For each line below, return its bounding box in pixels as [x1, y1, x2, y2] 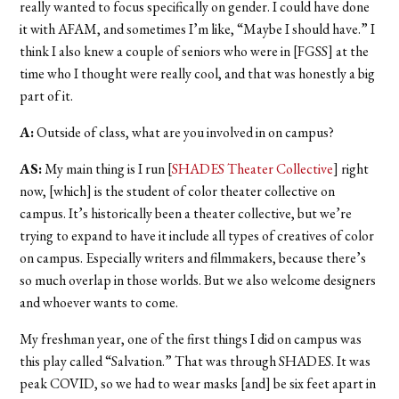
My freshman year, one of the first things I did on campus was [20, 329, 362, 348]
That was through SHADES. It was [172, 351, 371, 370]
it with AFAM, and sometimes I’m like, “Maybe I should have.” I [20, 19, 376, 38]
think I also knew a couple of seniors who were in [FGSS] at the [20, 41, 370, 61]
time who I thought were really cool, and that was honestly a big [20, 63, 376, 83]
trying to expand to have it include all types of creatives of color [20, 225, 375, 245]
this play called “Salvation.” [20, 351, 173, 370]
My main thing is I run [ [42, 159, 173, 178]
